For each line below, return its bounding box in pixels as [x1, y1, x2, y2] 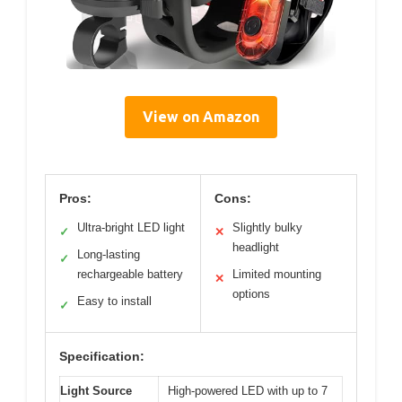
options [232, 287, 270, 301]
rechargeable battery [77, 267, 183, 282]
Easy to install [77, 294, 152, 309]
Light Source [60, 384, 132, 398]
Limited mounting [232, 267, 321, 282]
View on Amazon [143, 109, 259, 126]
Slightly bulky [232, 221, 302, 235]
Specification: [59, 349, 144, 364]
